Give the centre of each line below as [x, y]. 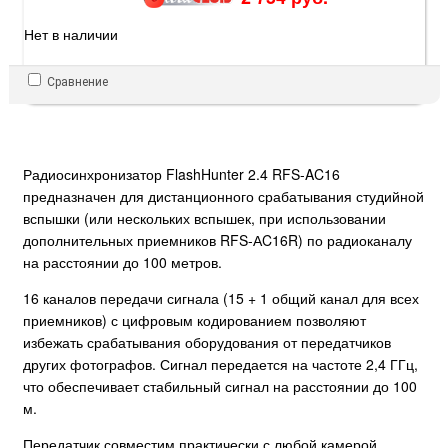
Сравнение [77, 82]
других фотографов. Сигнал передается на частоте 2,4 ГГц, [220, 364]
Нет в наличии [71, 34]
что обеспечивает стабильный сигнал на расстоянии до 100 [220, 386]
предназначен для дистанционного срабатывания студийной [223, 196]
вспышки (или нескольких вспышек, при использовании [204, 218]
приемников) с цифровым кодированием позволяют [194, 320]
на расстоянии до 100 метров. [122, 262]
